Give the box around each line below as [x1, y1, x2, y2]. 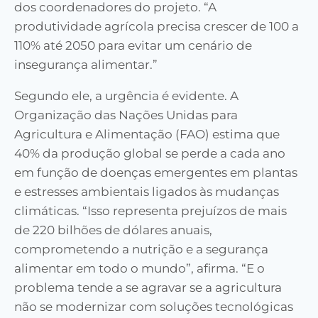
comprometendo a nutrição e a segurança [14, 242, 268, 257]
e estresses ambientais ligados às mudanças [14, 185, 279, 199]
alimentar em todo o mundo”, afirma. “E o [14, 261, 265, 276]
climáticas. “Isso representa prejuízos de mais [14, 204, 287, 219]
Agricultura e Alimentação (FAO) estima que [14, 127, 280, 142]
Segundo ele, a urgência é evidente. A [14, 89, 238, 104]
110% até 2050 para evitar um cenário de [14, 38, 252, 53]
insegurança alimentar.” [14, 57, 158, 72]
